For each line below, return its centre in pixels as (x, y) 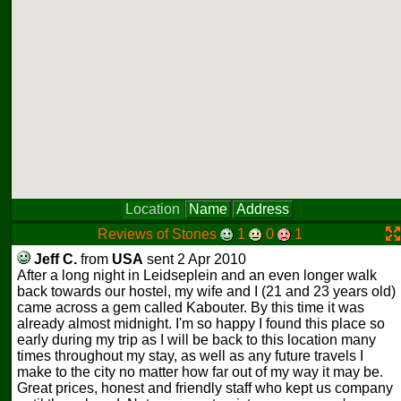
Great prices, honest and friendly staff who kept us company (205, 388)
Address (262, 209)
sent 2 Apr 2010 (195, 259)
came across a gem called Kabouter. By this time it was (191, 307)
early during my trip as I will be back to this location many (196, 340)
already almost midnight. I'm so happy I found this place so (201, 324)
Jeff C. (55, 259)
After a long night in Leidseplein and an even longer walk (197, 275)
